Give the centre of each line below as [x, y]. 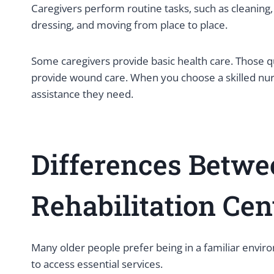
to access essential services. [97, 264]
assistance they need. [82, 94]
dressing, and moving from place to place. [131, 25]
